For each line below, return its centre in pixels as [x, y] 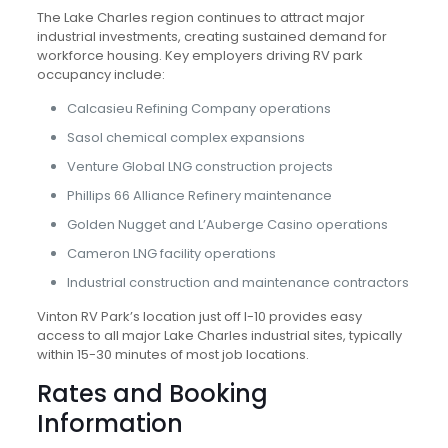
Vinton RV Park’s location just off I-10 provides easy [199, 316]
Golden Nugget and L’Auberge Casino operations [227, 224]
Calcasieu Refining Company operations [198, 108]
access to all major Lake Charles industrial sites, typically [219, 335]
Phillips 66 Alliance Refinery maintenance [199, 195]
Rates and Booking [152, 393]
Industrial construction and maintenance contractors [237, 282]
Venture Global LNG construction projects [199, 166]
